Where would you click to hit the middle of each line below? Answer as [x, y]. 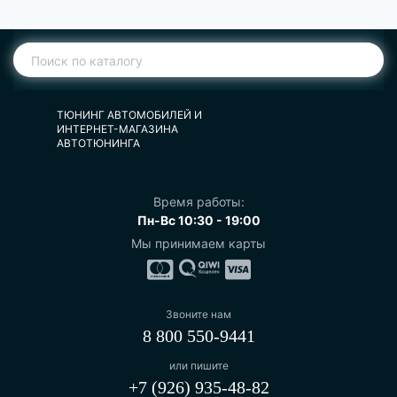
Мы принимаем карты [198, 243]
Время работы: [198, 201]
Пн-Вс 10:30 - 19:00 [198, 220]
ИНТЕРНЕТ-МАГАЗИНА [117, 128]
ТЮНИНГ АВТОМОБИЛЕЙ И [129, 114]
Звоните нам [198, 314]
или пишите [198, 365]
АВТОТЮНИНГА [98, 143]
